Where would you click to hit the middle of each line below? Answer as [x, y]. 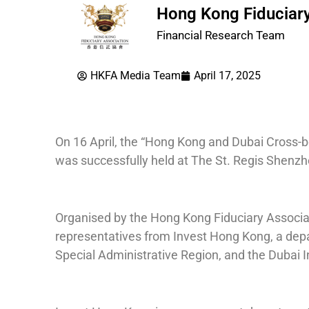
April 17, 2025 [227, 76]
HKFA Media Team [136, 76]
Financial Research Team [221, 36]
